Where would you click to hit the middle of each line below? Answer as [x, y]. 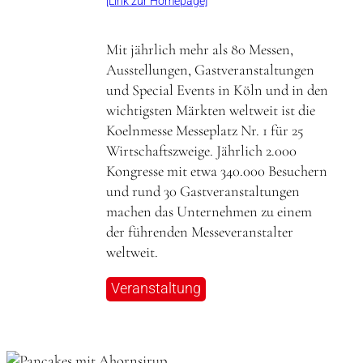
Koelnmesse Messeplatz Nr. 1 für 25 [205, 130]
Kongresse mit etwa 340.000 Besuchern [217, 171]
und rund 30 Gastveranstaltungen [203, 191]
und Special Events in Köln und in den [217, 90]
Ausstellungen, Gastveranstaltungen [210, 69]
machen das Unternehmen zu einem [209, 211]
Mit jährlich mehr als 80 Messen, [200, 49]
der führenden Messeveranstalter [200, 231]
